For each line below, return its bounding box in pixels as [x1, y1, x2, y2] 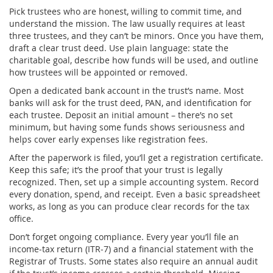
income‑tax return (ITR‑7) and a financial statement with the [9, 243, 253, 255]
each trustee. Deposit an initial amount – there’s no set [9, 108, 233, 121]
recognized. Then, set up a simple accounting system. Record [9, 175, 259, 188]
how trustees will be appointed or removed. [9, 66, 188, 78]
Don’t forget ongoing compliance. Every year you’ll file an [9, 230, 239, 243]
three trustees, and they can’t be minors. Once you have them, [9, 29, 263, 41]
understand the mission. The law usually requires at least [9, 17, 245, 29]
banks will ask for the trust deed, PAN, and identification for [9, 96, 252, 108]
